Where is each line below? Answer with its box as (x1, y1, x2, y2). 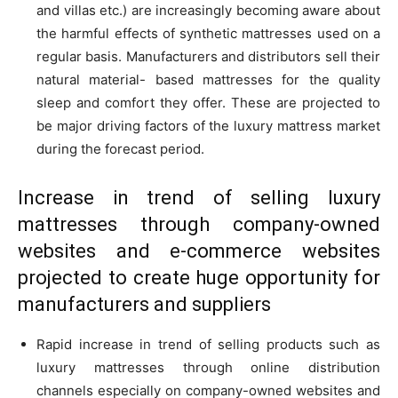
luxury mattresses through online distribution (36, 358, 380, 376)
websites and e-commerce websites (18, 239, 380, 262)
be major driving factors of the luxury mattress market (36, 116, 380, 134)
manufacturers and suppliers (18, 292, 271, 315)
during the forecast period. (36, 139, 204, 157)
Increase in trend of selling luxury (18, 186, 380, 209)
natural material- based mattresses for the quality (36, 70, 380, 88)
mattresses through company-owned (18, 212, 380, 235)
